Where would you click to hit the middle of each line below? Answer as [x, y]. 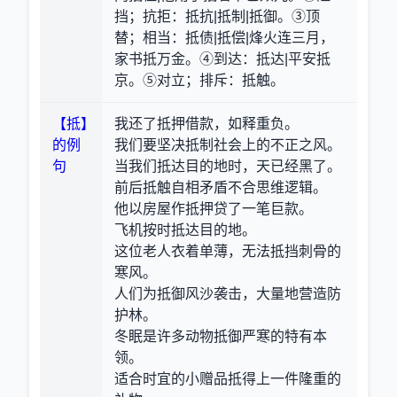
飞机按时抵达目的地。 [185, 230]
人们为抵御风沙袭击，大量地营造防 [228, 294]
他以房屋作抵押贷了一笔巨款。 [214, 209]
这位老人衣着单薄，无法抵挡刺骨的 [228, 251]
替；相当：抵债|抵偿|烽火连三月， [224, 38]
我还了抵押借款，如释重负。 [206, 124]
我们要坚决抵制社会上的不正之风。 [228, 145]
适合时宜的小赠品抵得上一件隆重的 [228, 379]
